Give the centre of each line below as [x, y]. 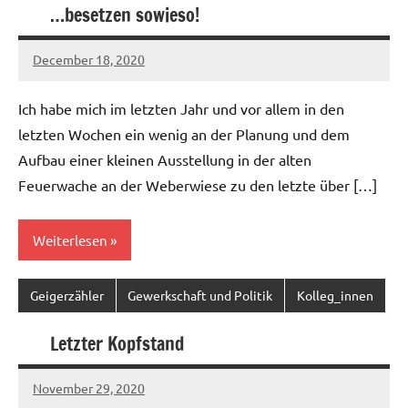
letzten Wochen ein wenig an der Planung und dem [184, 133]
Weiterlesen [70, 240]
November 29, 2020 [89, 388]
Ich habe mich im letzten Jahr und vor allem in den [181, 108]
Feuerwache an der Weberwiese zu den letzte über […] [198, 184]
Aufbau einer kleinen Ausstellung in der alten [165, 159]
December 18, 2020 [89, 60]
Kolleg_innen [335, 296]
